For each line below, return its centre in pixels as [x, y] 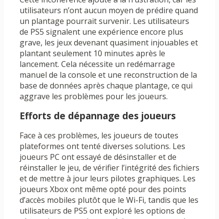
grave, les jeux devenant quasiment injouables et [109, 43]
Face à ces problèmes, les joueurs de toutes [99, 136]
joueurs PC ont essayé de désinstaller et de [98, 157]
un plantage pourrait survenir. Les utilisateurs [104, 21]
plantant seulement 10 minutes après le [92, 54]
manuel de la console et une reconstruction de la [108, 75]
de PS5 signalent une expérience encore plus [101, 32]
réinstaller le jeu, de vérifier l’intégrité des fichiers [109, 168]
